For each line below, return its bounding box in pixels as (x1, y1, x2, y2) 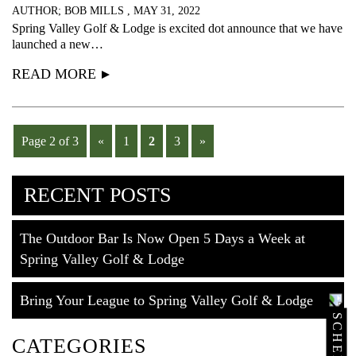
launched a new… (12, 37, 103, 52)
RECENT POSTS (24, 184, 171, 207)
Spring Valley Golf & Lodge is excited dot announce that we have (12, 21, 342, 36)
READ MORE (12, 66, 96, 83)
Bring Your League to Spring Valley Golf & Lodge (20, 292, 313, 309)
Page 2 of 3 (21, 134, 79, 149)
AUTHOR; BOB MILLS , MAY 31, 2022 (12, 5, 200, 17)
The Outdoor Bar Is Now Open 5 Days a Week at (20, 230, 305, 247)
